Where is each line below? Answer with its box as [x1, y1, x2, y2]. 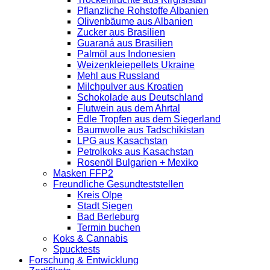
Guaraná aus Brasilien [77, 37, 173, 48]
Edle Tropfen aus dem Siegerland [77, 113, 221, 124]
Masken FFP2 [53, 168, 113, 178]
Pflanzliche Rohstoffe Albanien [77, 5, 209, 16]
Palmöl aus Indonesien [77, 48, 175, 59]
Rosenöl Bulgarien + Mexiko [77, 157, 198, 168]
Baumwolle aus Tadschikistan [77, 124, 204, 135]
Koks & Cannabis [53, 233, 128, 243]
